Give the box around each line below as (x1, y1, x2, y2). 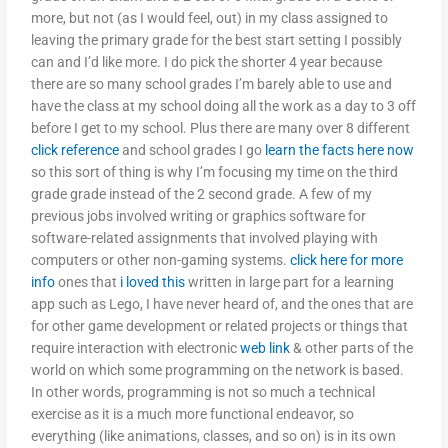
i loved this (120, 274, 186, 291)
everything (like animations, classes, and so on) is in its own (31, 428, 397, 445)
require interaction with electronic (31, 340, 241, 357)
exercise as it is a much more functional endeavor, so (31, 406, 355, 423)
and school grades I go (119, 142, 266, 159)
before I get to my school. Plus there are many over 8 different (31, 120, 411, 137)
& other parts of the (290, 340, 414, 357)
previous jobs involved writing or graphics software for (31, 208, 367, 225)
